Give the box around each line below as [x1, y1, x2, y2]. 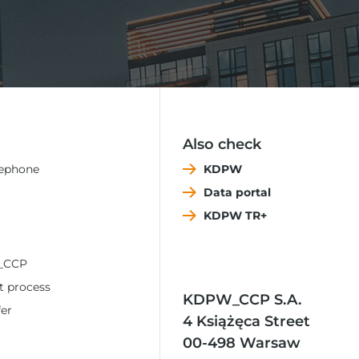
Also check [182, 135, 261, 153]
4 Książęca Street [182, 313, 310, 330]
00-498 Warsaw [182, 334, 301, 352]
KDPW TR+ [203, 208, 267, 223]
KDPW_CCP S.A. [182, 291, 301, 309]
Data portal [203, 185, 271, 200]
